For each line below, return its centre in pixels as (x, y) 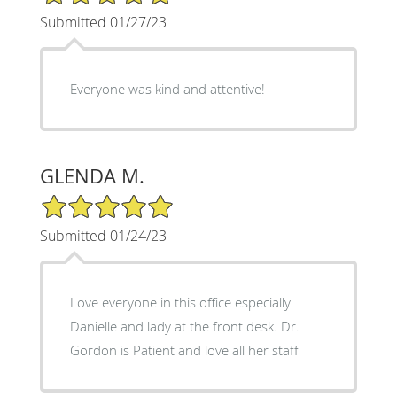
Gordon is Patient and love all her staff (184, 350)
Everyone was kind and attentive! (167, 88)
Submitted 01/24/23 (103, 235)
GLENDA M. (92, 175)
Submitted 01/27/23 (103, 22)
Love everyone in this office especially (180, 302)
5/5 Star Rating (83, 200)
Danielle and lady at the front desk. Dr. (175, 326)
